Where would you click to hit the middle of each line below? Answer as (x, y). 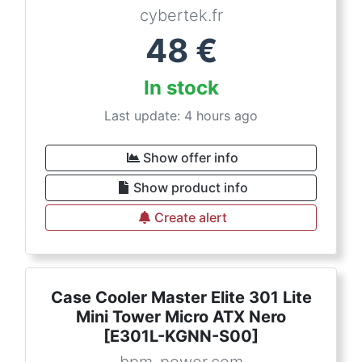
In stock (181, 88)
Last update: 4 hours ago (181, 116)
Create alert (191, 217)
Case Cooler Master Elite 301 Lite (181, 297)
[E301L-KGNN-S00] (181, 336)
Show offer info (191, 158)
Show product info (191, 187)
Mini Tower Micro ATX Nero (181, 317)
